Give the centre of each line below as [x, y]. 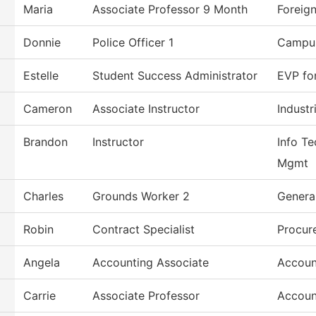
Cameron [48, 109]
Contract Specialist [144, 230]
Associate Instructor [146, 109]
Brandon [45, 142]
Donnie [42, 43]
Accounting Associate [151, 263]
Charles [43, 196]
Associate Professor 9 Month [170, 10]
